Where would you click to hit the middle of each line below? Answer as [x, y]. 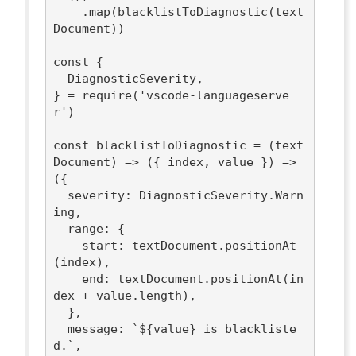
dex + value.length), [125, 295]
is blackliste [247, 329]
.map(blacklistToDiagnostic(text [68, 12]
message [93, 329]
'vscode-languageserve [215, 95]
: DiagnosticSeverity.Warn [215, 195]
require [107, 95]
